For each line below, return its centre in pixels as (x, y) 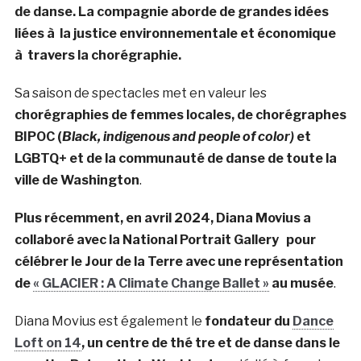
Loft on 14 (48, 342)
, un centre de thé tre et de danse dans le (210, 342)
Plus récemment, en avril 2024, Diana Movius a (162, 218)
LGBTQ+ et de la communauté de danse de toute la (175, 158)
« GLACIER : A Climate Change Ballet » (151, 283)
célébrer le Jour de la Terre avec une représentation (178, 261)
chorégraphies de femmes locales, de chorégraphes (180, 114)
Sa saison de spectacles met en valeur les (140, 93)
